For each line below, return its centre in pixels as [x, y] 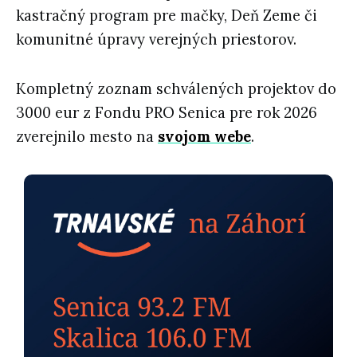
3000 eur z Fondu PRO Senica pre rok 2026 [167, 112]
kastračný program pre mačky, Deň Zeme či [167, 15]
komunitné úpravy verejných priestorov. [156, 39]
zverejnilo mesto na [87, 136]
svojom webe [204, 136]
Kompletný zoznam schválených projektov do [176, 88]
